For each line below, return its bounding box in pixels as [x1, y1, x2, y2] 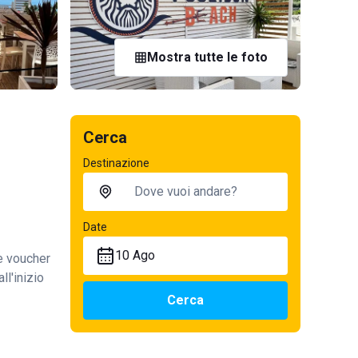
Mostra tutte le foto [147, 50, 268, 65]
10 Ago [115, 248, 155, 263]
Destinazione [83, 157, 149, 169]
